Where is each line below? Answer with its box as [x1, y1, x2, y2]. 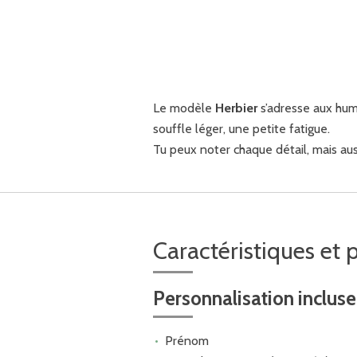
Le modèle [153, 100, 215, 116]
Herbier [215, 100, 257, 116]
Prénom [164, 332, 209, 348]
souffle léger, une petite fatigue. [153, 120, 330, 136]
